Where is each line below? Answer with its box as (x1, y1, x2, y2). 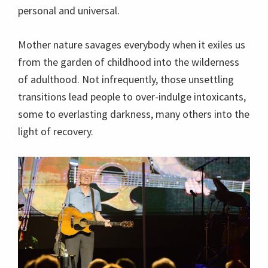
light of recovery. (18, 124, 93, 138)
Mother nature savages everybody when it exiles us (18, 38, 245, 51)
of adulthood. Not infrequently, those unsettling (18, 72, 234, 86)
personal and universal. (18, 4, 120, 17)
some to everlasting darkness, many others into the (18, 107, 249, 121)
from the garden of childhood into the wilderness (18, 55, 239, 69)
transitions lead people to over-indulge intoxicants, (18, 90, 246, 103)
